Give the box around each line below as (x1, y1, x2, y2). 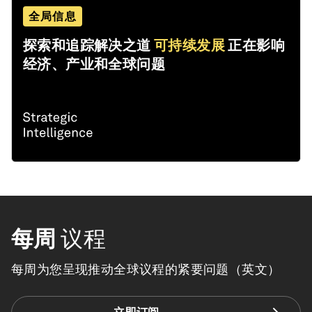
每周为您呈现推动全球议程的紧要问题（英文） (11, 262, 281, 277)
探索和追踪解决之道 (23, 37, 151, 54)
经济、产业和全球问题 (23, 56, 165, 73)
